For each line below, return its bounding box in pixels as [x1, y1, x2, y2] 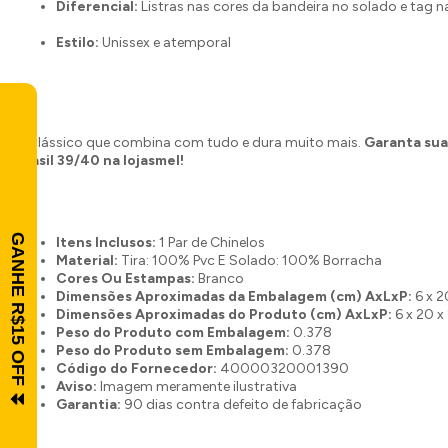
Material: [56, 252, 121, 269]
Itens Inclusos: [56, 234, 159, 251]
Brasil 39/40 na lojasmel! [16, 152, 184, 169]
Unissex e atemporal [99, 34, 231, 51]
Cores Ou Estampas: [56, 270, 198, 287]
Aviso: [56, 378, 100, 395]
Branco [198, 270, 244, 287]
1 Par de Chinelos [159, 234, 265, 251]
